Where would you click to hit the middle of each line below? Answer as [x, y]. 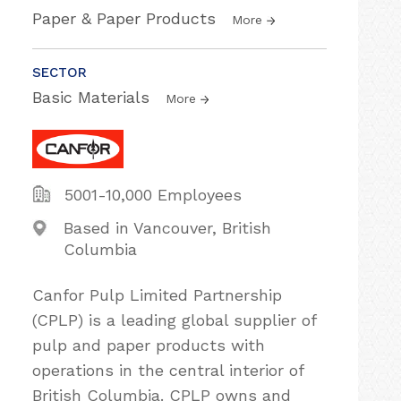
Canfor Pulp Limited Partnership [157, 295]
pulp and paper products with [149, 345]
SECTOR [60, 73]
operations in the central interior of [168, 370]
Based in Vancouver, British [167, 228]
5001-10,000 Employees [153, 195]
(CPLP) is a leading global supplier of [174, 320]
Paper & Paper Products [127, 18]
